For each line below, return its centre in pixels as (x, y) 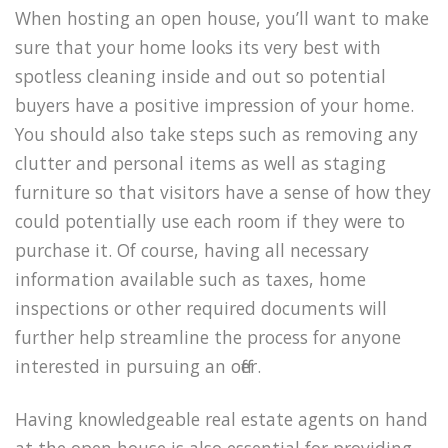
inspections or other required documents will (201, 308)
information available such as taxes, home (190, 279)
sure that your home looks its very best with (198, 47)
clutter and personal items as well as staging (200, 163)
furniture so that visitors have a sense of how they (223, 192)
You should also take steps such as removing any (216, 134)
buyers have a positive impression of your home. (214, 105)
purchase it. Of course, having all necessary (192, 250)
